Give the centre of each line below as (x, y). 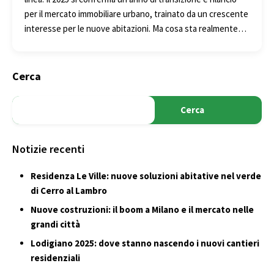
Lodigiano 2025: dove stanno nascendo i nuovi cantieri (145, 243)
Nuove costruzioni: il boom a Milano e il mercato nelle (142, 209)
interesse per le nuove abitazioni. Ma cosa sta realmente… (135, 28)
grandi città (55, 224)
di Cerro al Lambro (69, 190)
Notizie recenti (48, 149)
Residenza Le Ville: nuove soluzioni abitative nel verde (146, 176)
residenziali (55, 257)
